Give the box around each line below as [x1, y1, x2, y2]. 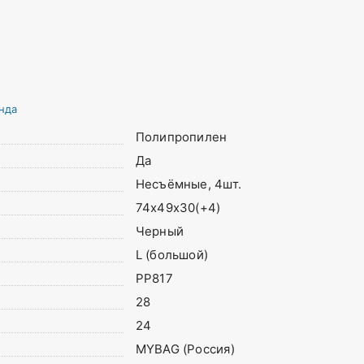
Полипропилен [135, 129, 227, 145]
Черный [135, 223, 184, 239]
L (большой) [135, 247, 209, 262]
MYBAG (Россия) [135, 341, 235, 357]
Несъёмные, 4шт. [135, 176, 242, 192]
